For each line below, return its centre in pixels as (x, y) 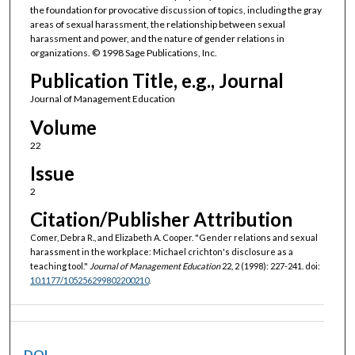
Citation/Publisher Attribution (161, 219)
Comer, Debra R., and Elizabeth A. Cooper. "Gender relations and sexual (174, 238)
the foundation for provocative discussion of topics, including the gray (176, 10)
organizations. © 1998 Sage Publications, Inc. (123, 52)
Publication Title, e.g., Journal (157, 81)
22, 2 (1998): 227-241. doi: (270, 266)
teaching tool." (59, 266)
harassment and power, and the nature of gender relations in (157, 38)
